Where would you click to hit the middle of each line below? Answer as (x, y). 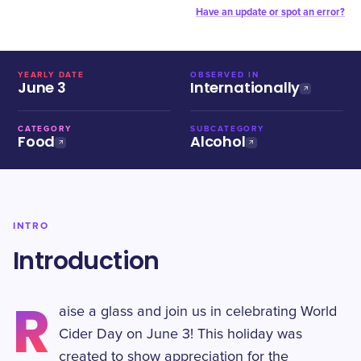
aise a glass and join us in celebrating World (198, 312)
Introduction (86, 261)
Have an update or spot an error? (270, 12)
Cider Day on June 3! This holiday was (181, 334)
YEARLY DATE (51, 75)
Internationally (245, 87)
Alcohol (218, 141)
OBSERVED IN (225, 75)
